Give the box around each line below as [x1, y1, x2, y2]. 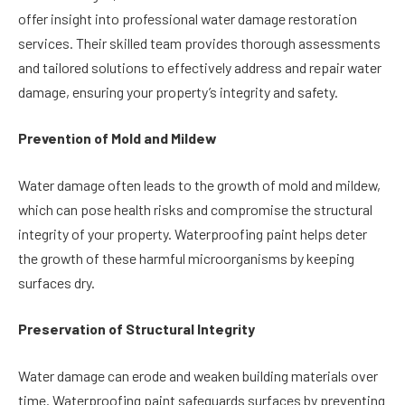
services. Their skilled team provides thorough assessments [18, 33, 381, 52]
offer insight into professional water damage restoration [18, 9, 357, 27]
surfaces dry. [18, 273, 95, 291]
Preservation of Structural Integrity [18, 320, 255, 338]
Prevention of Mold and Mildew [18, 129, 216, 147]
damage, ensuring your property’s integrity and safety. [18, 82, 338, 100]
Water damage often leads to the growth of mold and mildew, [18, 175, 381, 193]
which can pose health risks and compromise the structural [18, 200, 372, 218]
